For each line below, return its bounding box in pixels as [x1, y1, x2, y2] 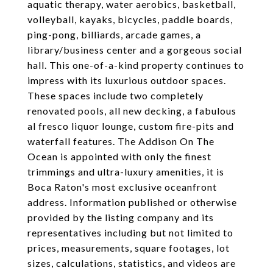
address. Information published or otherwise [27, 196, 237, 208]
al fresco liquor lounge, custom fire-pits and [27, 120, 234, 132]
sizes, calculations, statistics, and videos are [27, 257, 236, 269]
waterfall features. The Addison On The [27, 135, 214, 147]
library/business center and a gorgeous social [27, 44, 242, 55]
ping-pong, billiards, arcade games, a [27, 29, 201, 40]
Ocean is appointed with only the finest [27, 151, 211, 162]
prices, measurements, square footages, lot [27, 242, 230, 253]
